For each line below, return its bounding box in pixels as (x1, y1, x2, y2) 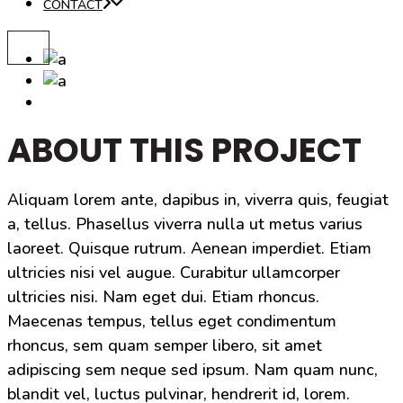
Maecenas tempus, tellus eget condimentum (7, 310, 336, 332)
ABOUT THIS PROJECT (7, 127, 362, 174)
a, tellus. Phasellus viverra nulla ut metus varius (7, 213, 363, 235)
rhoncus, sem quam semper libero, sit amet (7, 335, 322, 356)
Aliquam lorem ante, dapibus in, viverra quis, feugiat (7, 189, 389, 210)
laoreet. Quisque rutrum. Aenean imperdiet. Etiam (7, 237, 372, 259)
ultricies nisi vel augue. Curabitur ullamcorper (7, 262, 340, 283)
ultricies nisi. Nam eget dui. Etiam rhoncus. (7, 286, 319, 308)
